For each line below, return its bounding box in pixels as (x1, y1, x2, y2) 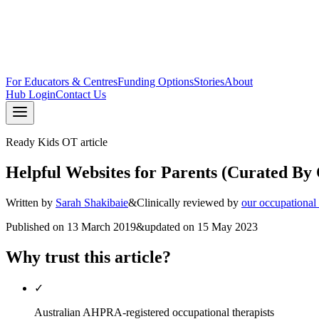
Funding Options (117, 75, 194, 88)
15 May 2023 (197, 220, 258, 233)
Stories (194, 75, 224, 88)
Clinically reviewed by (137, 196, 239, 209)
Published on (6, 220, 64, 233)
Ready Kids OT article (6, 136, 108, 148)
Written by (6, 196, 53, 209)
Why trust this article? (6, 247, 171, 266)
